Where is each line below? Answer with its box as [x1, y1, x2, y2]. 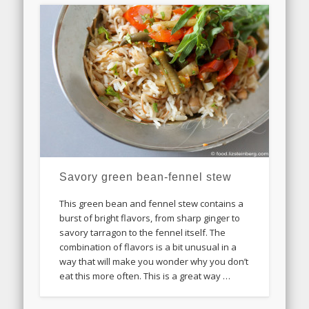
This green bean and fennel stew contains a [59, 197, 244, 210]
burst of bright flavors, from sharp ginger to [59, 212, 241, 225]
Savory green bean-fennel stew [59, 171, 232, 183]
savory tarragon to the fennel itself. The [59, 226, 226, 239]
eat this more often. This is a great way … [59, 270, 231, 283]
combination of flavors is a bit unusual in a [59, 241, 237, 254]
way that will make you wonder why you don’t [59, 255, 249, 268]
